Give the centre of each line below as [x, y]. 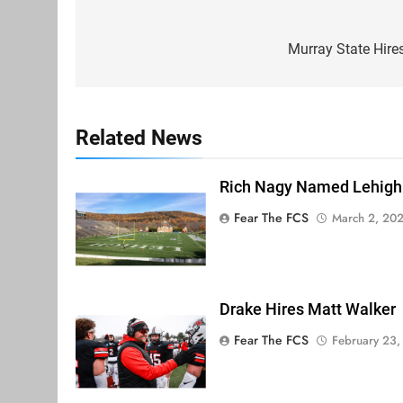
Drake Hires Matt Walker [307, 309]
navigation [143, 54]
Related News [139, 138]
